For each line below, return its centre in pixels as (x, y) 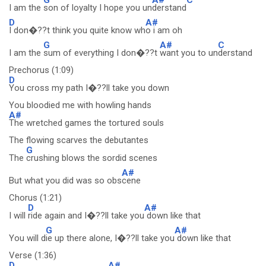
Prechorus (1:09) (41, 70)
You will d (27, 238)
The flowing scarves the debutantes (79, 140)
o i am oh (164, 30)
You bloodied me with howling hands (80, 105)
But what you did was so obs (65, 180)
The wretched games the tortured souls (86, 123)
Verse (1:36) (33, 255)
